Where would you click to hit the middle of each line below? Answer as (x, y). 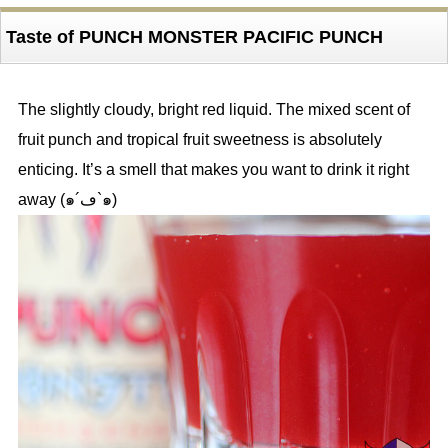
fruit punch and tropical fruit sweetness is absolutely (199, 140)
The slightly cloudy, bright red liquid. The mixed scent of (213, 110)
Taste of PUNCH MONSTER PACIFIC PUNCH (194, 37)
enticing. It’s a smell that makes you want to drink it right (213, 170)
